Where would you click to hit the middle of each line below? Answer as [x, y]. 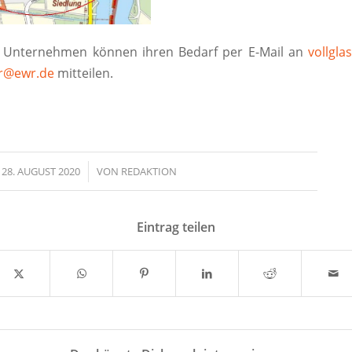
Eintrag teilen [176, 227]
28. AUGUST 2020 [41, 172]
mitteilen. [84, 73]
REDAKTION [149, 172]
